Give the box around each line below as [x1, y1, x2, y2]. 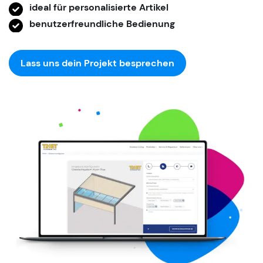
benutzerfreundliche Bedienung [29, 18, 175, 31]
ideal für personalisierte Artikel [29, 1, 168, 14]
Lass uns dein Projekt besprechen [21, 56, 175, 69]
